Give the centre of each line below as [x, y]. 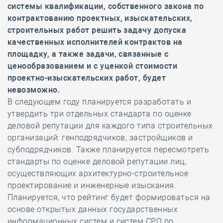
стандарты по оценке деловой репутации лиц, [97, 162]
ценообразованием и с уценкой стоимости [93, 66]
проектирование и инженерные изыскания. [92, 185]
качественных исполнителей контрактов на [95, 42]
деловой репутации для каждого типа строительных [110, 126]
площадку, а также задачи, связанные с [88, 54]
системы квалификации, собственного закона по [106, 6]
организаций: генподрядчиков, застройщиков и [100, 138]
